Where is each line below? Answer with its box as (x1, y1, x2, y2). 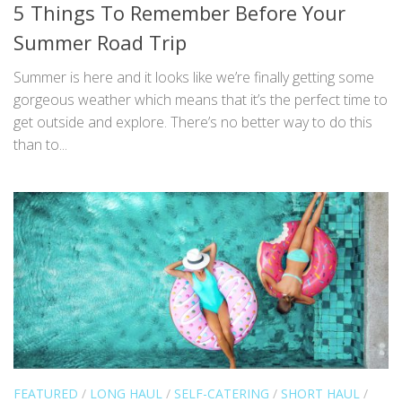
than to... (13, 135, 67, 155)
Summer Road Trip (13, 29, 187, 57)
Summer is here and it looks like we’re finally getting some (13, 67, 374, 88)
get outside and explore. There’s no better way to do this (13, 112, 372, 133)
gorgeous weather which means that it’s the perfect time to (13, 90, 388, 110)
